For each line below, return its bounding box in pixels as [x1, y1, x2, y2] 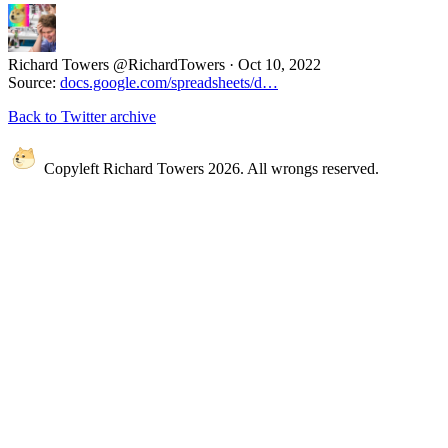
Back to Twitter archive [8, 108, 156, 125]
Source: [8, 74, 60, 91]
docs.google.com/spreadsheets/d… [60, 74, 278, 91]
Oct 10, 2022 [238, 56, 321, 73]
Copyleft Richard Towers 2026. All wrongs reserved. [40, 160, 379, 177]
